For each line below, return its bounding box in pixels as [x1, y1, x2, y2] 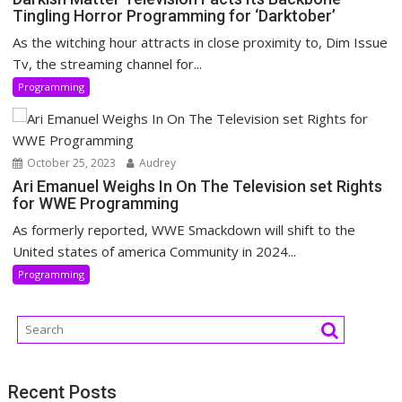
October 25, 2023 [24, 155, 117, 171]
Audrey [136, 155, 177, 171]
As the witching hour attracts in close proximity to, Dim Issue [13, 33, 389, 52]
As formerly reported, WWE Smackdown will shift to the [13, 221, 356, 240]
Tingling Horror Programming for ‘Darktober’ [13, 6, 336, 26]
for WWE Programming [13, 194, 179, 214]
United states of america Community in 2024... [13, 242, 297, 261]
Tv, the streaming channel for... [13, 55, 203, 74]
